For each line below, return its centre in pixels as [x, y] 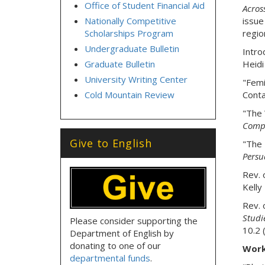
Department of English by [122, 233]
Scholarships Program [129, 33]
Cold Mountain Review [130, 95]
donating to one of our [115, 245]
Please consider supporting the [134, 220]
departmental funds [110, 258]
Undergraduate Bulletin [132, 49]
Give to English [111, 143]
